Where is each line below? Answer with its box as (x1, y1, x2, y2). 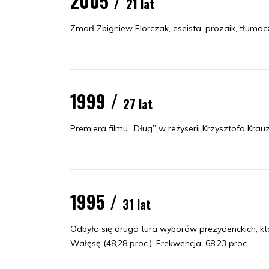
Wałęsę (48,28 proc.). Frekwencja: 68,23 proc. (70, 237, 249, 249)
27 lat (123, 94, 153, 113)
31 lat (122, 195, 151, 213)
